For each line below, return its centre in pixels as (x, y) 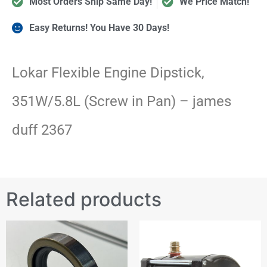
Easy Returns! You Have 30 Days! (99, 27)
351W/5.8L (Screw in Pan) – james (122, 102)
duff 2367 (42, 130)
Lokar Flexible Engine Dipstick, (108, 73)
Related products (84, 200)
